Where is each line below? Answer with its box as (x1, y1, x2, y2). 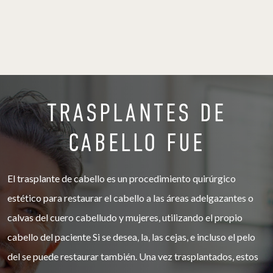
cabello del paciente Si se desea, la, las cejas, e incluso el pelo (7, 230, 256, 243)
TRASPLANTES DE (46, 98, 226, 127)
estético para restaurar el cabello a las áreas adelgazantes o (7, 191, 254, 204)
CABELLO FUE (68, 128, 205, 157)
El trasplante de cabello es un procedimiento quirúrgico (7, 172, 236, 184)
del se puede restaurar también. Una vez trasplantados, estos (7, 250, 259, 262)
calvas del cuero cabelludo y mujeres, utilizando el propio (7, 211, 243, 223)
